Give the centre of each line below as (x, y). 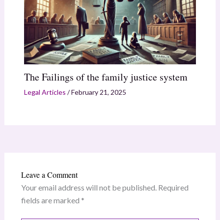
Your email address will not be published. (89, 188)
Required (173, 188)
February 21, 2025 (98, 92)
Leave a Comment (49, 175)
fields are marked (51, 200)
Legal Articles (45, 92)
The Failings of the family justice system (106, 77)
